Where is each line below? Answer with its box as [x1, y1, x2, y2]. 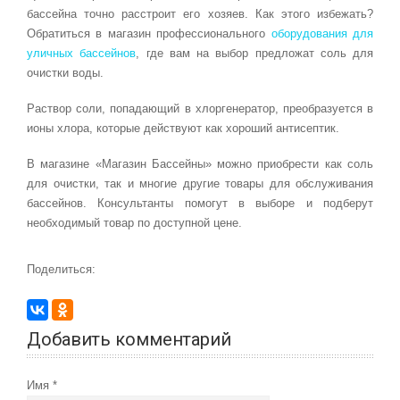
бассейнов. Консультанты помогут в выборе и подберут [27, 196, 373, 210]
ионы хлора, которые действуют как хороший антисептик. [27, 121, 339, 135]
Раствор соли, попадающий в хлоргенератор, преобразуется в [27, 101, 373, 115]
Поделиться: [27, 262, 96, 276]
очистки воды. [27, 65, 104, 79]
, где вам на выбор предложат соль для [136, 46, 373, 60]
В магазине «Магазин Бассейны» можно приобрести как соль [27, 156, 373, 171]
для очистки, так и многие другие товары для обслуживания [27, 176, 373, 190]
